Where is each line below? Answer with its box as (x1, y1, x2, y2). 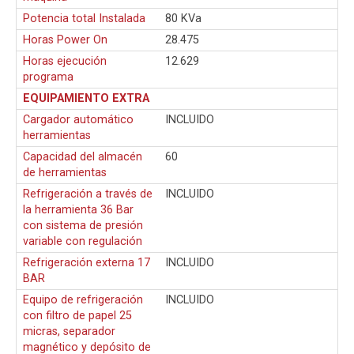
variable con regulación (23, 234, 142, 248)
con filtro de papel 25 (23, 308, 132, 322)
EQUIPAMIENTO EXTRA (23, 91, 149, 105)
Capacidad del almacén (23, 149, 142, 164)
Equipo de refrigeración (23, 292, 143, 307)
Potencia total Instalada (23, 11, 145, 25)
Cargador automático (23, 112, 134, 126)
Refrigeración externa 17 (23, 255, 150, 269)
